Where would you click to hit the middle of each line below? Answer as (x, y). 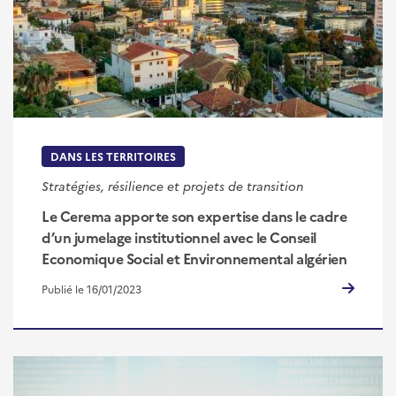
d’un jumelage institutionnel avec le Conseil (179, 236)
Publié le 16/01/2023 (91, 288)
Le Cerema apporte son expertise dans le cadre (194, 215)
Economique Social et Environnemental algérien (194, 258)
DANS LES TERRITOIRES (113, 156)
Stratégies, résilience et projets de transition (172, 186)
